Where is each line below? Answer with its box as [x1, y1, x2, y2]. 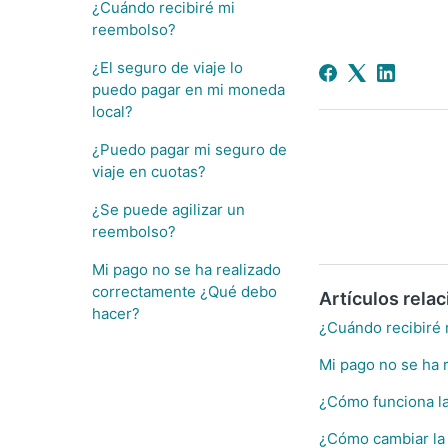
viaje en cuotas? [92, 162, 206, 181]
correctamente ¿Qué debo [92, 282, 277, 301]
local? [92, 102, 133, 121]
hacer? [92, 304, 140, 323]
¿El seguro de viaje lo [92, 58, 243, 77]
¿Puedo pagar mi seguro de [92, 140, 287, 159]
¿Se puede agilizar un [92, 200, 245, 219]
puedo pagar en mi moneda [92, 80, 285, 99]
